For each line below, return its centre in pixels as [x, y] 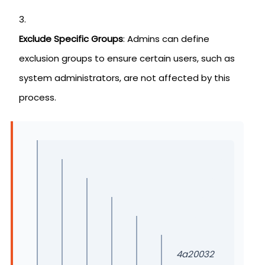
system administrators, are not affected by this [125, 78]
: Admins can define [166, 39]
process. [38, 97]
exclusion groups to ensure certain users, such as [127, 58]
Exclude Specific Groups [71, 39]
